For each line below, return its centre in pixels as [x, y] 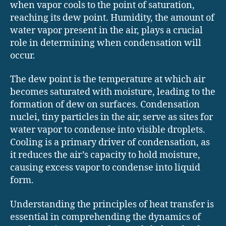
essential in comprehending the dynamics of [105, 217]
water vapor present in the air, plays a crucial [106, 30]
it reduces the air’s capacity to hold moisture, [105, 155]
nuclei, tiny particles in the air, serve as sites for [111, 118]
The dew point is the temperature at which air [108, 80]
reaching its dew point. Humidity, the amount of [112, 18]
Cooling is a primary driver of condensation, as [110, 143]
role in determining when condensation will [106, 43]
